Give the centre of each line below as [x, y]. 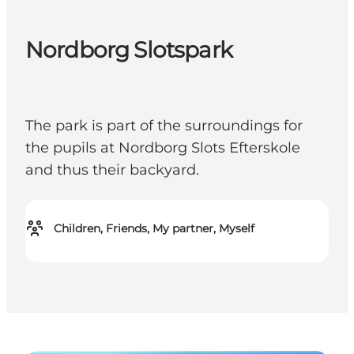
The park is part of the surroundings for [164, 126]
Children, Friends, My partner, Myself [154, 229]
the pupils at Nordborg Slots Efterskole [163, 148]
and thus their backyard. [112, 170]
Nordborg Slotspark [129, 50]
